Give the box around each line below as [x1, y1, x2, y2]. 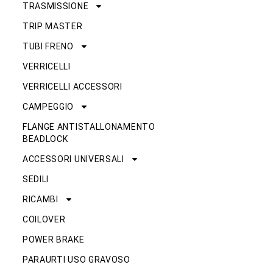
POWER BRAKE [22, 235, 85, 245]
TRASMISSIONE [22, 1, 89, 12]
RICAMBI [22, 194, 58, 205]
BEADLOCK [22, 134, 68, 144]
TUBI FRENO [22, 41, 74, 52]
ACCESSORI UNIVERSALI [22, 154, 124, 165]
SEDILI [22, 174, 49, 185]
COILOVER [22, 214, 66, 225]
